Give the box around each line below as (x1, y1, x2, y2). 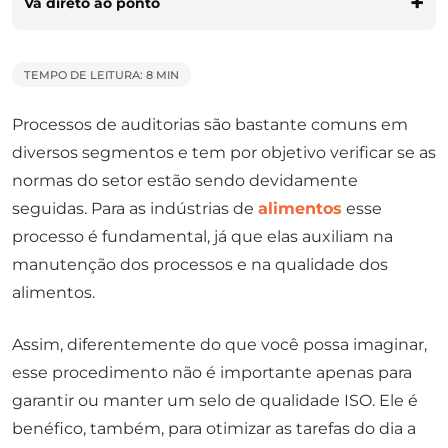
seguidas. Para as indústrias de (12, 198, 258, 218)
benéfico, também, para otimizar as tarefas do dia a (12, 418, 416, 438)
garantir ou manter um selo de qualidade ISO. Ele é (12, 390, 418, 410)
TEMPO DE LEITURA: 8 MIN (24, 67, 179, 82)
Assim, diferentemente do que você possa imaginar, (12, 334, 427, 354)
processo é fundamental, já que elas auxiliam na (12, 226, 393, 246)
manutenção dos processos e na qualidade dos (12, 254, 388, 274)
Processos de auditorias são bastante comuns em (12, 114, 408, 134)
